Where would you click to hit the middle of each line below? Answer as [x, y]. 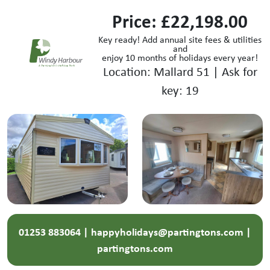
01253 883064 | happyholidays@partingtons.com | [135, 231]
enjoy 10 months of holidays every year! [180, 57]
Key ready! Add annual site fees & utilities [180, 39]
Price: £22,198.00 [180, 20]
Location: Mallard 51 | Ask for [180, 71]
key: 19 [180, 89]
